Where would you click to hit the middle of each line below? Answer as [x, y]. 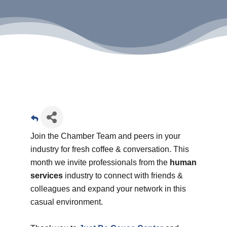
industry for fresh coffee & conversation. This [109, 149]
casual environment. [66, 202]
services [46, 175]
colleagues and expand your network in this [108, 188]
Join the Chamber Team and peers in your [105, 136]
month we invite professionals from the [100, 162]
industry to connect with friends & [123, 175]
